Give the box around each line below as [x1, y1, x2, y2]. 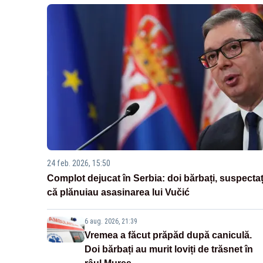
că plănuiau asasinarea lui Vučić [47, 187, 190, 198]
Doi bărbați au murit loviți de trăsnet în [85, 244, 253, 255]
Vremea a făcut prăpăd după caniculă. [85, 230, 252, 241]
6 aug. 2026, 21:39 [85, 217, 137, 226]
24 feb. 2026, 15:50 [47, 159, 110, 168]
